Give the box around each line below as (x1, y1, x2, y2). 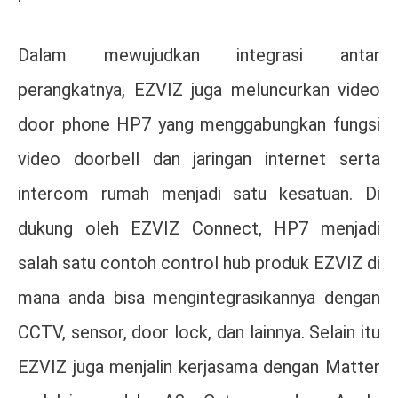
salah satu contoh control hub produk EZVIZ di (18, 252, 380, 275)
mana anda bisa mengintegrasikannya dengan (18, 287, 380, 309)
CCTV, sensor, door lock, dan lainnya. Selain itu (18, 322, 380, 344)
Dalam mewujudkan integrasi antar (18, 44, 380, 67)
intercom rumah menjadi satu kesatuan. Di (18, 183, 380, 205)
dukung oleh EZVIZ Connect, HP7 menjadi (18, 218, 380, 240)
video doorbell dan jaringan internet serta (18, 148, 380, 171)
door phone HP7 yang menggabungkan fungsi (18, 114, 380, 136)
